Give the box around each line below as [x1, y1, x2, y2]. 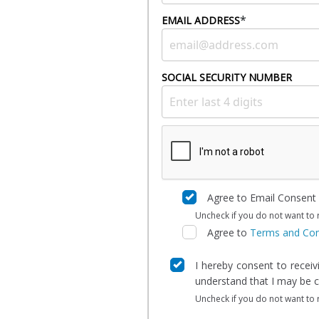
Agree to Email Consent [207, 190, 317, 204]
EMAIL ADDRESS [162, 14, 241, 27]
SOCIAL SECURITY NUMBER [162, 70, 293, 84]
